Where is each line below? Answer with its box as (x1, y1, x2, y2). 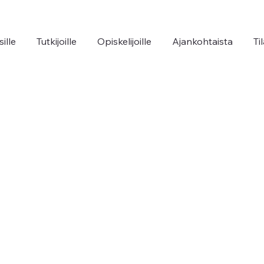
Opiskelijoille (97, 35, 151, 48)
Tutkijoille (36, 35, 77, 48)
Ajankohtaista (172, 35, 233, 48)
